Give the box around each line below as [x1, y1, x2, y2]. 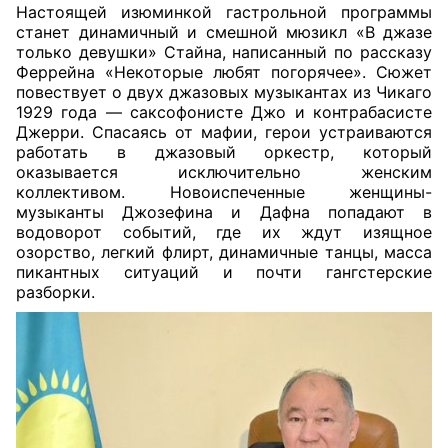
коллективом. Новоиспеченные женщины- [16, 182, 432, 202]
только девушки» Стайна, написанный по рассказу [16, 42, 432, 62]
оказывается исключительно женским [16, 162, 432, 182]
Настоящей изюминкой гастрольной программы [16, 2, 432, 22]
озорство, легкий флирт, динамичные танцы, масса [16, 242, 432, 262]
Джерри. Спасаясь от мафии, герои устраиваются [16, 122, 432, 142]
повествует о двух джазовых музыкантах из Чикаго [16, 82, 432, 102]
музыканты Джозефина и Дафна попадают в [16, 202, 432, 222]
